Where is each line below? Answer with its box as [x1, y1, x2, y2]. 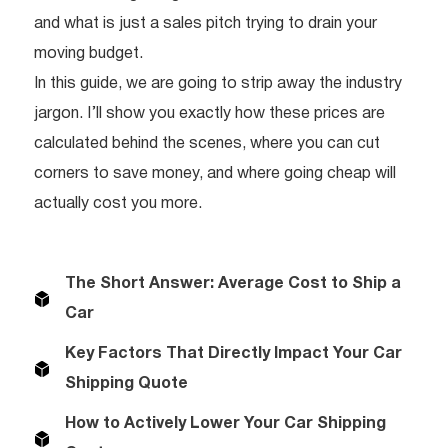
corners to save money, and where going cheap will [34, 166, 396, 181]
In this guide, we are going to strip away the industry [34, 76, 402, 91]
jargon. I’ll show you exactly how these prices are [34, 106, 385, 121]
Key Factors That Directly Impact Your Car [65, 346, 402, 361]
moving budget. [34, 46, 143, 61]
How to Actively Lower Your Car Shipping [65, 416, 386, 431]
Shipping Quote [65, 376, 188, 391]
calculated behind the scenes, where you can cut [34, 136, 380, 151]
